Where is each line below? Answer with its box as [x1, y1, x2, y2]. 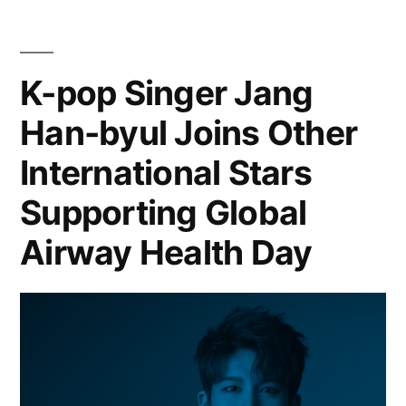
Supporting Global [20, 191, 307, 233]
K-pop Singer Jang [20, 72, 314, 113]
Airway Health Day [20, 231, 313, 273]
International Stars [20, 151, 312, 193]
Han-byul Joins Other [20, 111, 358, 153]
